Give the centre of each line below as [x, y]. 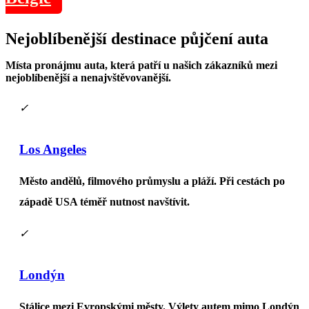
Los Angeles [53, 149]
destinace [144, 39]
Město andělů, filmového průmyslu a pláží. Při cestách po [152, 181]
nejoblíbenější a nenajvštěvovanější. [88, 78]
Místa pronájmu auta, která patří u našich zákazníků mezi [141, 65]
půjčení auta [222, 39]
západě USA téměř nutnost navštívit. [104, 202]
